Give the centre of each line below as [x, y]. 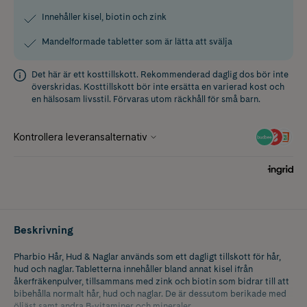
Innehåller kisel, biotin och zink [104, 16]
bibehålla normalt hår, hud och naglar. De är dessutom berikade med [150, 293]
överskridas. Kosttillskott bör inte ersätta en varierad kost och [158, 86]
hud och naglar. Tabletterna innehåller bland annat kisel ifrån [133, 269]
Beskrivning [44, 230]
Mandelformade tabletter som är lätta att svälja [137, 41]
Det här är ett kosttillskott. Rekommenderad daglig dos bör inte [160, 74]
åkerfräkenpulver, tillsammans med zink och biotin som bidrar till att [151, 281]
